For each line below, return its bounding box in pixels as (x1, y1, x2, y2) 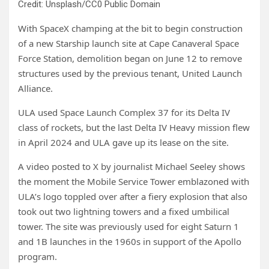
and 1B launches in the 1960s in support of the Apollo (18, 235, 241, 247)
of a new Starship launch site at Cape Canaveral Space (18, 37, 239, 49)
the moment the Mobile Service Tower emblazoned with (18, 175, 249, 187)
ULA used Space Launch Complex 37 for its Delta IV (18, 106, 230, 118)
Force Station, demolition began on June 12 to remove (18, 52, 242, 64)
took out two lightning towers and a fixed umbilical (18, 205, 229, 217)
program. (18, 250, 57, 262)
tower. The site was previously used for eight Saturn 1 (18, 220, 239, 232)
